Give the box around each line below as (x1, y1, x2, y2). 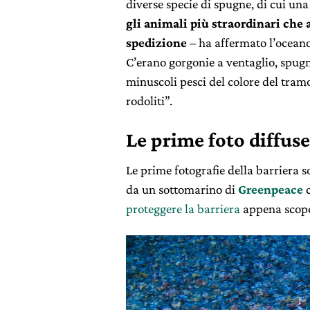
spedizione (126, 35, 187, 50)
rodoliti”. (126, 93, 172, 108)
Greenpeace (238, 181, 303, 197)
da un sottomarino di (126, 181, 238, 197)
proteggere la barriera (126, 201, 240, 216)
